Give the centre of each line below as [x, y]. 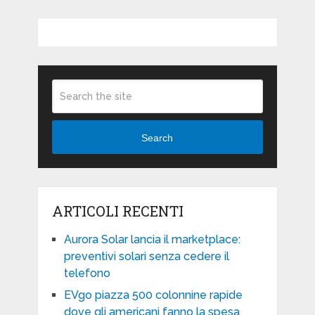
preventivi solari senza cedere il [146, 257]
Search [157, 137]
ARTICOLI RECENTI [117, 211]
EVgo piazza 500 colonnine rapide [153, 295]
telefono [87, 274]
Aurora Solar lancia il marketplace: [152, 240]
